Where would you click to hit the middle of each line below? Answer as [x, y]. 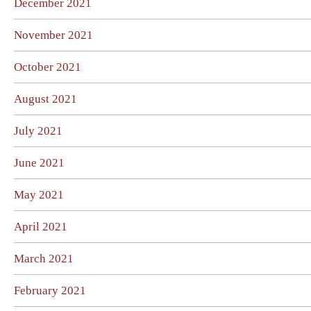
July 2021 [38, 131]
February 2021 [50, 291]
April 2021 [41, 227]
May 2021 [39, 195]
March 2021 [44, 259]
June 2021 [39, 163]
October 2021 [48, 67]
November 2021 [53, 35]
